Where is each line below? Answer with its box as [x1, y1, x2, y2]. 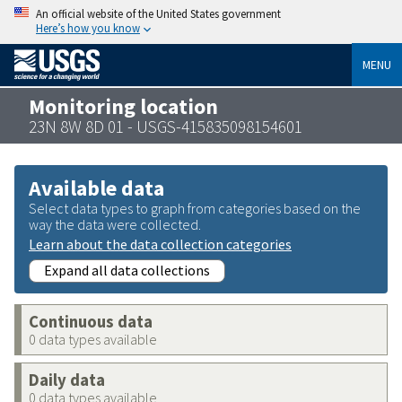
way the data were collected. [29, 214, 201, 233]
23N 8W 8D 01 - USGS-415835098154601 [29, 115, 302, 137]
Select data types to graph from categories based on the [29, 198, 361, 217]
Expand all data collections [44, 260, 210, 279]
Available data [29, 173, 164, 202]
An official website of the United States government [36, 6, 281, 21]
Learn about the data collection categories [29, 234, 292, 253]
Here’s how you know [36, 21, 140, 35]
